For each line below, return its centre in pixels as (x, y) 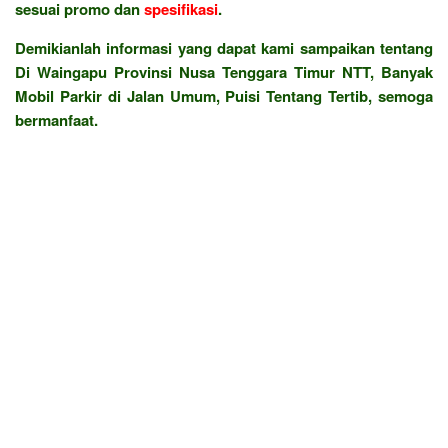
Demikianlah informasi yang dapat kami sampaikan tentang (224, 47)
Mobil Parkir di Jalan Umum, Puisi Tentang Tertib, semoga (224, 95)
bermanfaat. (56, 119)
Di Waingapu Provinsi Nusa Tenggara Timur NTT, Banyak (224, 71)
